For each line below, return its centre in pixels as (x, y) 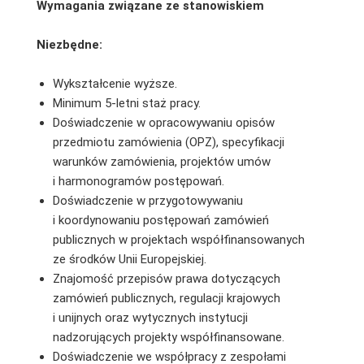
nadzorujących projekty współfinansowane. (168, 337)
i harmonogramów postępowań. (138, 181)
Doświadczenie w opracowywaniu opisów (163, 122)
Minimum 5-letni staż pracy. (126, 103)
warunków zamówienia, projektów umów (161, 161)
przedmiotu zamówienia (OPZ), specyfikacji (168, 142)
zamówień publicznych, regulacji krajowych (166, 298)
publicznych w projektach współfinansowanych (178, 239)
